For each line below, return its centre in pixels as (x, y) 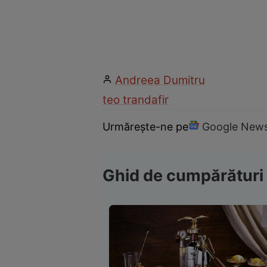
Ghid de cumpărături (183, 175)
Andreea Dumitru (160, 80)
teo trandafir (136, 100)
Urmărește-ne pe (145, 126)
